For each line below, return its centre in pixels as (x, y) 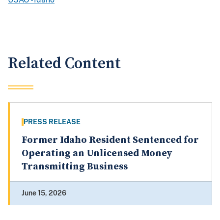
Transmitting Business (75, 167)
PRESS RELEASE (52, 122)
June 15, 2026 (44, 193)
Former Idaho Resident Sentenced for (110, 140)
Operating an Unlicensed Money (97, 154)
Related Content (64, 64)
